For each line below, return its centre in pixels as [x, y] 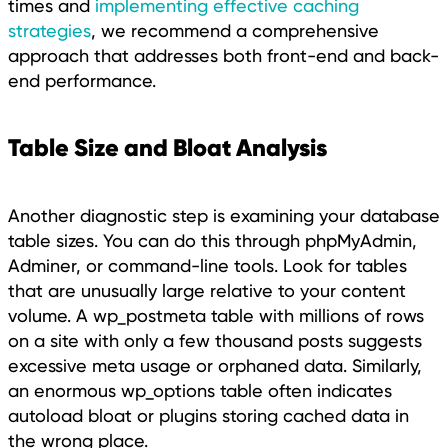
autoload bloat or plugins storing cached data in [208, 416]
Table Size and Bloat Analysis [167, 148]
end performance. [82, 81]
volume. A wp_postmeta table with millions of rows [216, 316]
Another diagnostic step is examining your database [224, 216]
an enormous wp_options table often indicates [200, 391]
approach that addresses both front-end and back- [223, 56]
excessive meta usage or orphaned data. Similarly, [215, 366]
